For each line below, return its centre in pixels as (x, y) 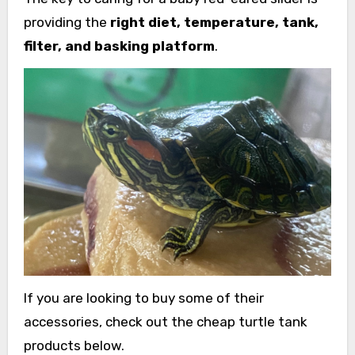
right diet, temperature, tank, (214, 23)
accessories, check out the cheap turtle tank (165, 322)
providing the (67, 23)
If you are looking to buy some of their (143, 298)
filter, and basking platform (119, 46)
